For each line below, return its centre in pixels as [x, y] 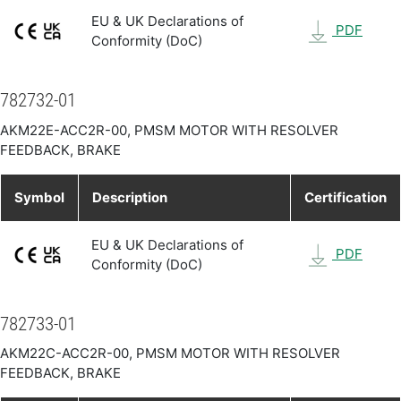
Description [130, 197]
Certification [346, 197]
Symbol [39, 197]
